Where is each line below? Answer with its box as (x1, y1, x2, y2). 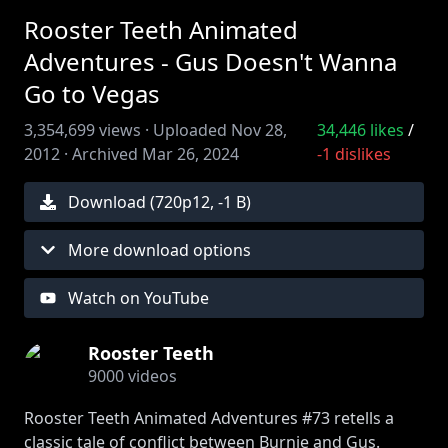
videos (124, 365, 177, 387)
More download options (68, 239, 251, 261)
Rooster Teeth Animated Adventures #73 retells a (24, 407, 394, 429)
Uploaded (153, 119, 227, 141)
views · (95, 119, 149, 141)
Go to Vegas (24, 77, 160, 110)
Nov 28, (231, 119, 287, 141)
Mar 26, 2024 (142, 143, 239, 165)
